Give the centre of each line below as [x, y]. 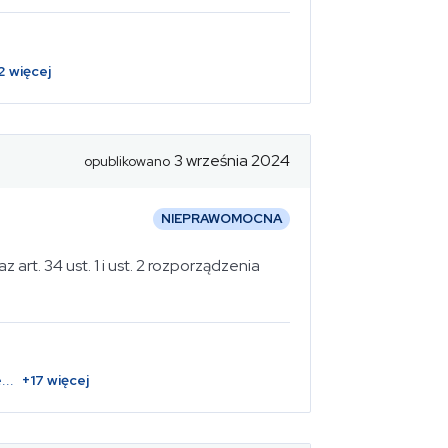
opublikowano [127, 161]
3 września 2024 [232, 160]
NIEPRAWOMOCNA [221, 219]
